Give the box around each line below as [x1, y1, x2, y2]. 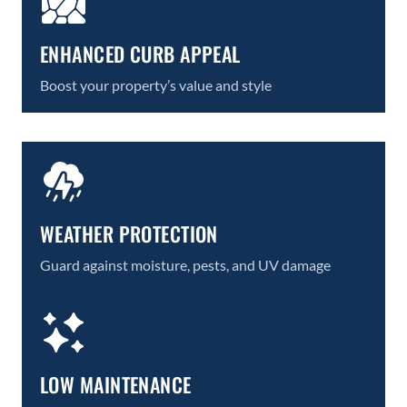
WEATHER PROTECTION [40, 219, 218, 248]
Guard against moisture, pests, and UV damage [40, 256, 331, 273]
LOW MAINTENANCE [40, 370, 192, 399]
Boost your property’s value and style [40, 76, 272, 94]
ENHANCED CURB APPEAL [40, 39, 241, 68]
